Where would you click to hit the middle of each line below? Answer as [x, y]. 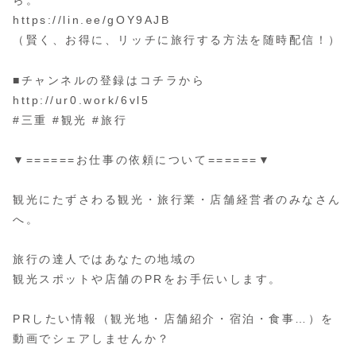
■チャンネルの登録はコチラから [109, 80]
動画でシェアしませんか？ [92, 339]
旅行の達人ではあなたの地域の [105, 259]
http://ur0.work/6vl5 [81, 100]
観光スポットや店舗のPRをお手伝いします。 [147, 279]
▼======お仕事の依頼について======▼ [142, 159]
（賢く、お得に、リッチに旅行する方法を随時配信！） [177, 40]
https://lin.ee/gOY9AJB [92, 20]
